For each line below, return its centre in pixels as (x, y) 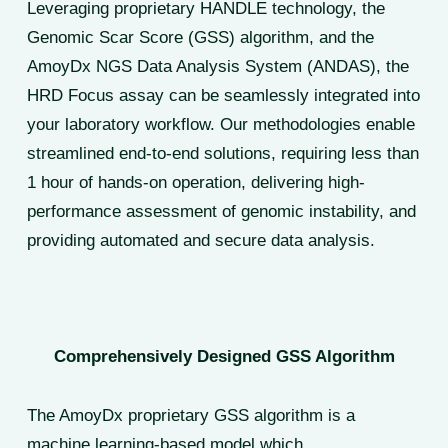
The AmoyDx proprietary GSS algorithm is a (190, 415)
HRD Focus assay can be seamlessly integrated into (223, 95)
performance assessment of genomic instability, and (221, 211)
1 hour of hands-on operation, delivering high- (195, 182)
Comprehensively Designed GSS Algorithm (224, 356)
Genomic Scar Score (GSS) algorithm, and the (200, 37)
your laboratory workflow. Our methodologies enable (220, 124)
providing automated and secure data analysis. (200, 240)
